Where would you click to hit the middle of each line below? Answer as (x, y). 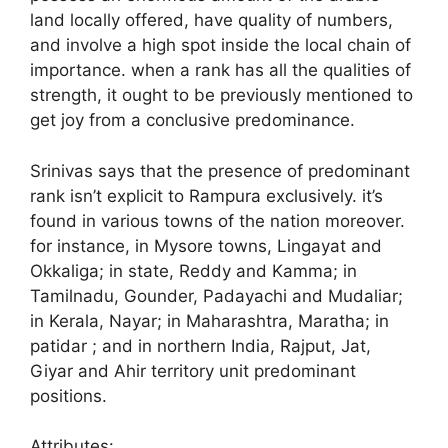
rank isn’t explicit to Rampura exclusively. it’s (206, 195)
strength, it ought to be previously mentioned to (221, 95)
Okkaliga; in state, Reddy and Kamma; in (193, 270)
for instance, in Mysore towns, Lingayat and (206, 245)
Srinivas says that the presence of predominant (220, 170)
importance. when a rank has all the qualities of (220, 70)
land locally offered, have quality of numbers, (211, 20)
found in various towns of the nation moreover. (217, 220)
